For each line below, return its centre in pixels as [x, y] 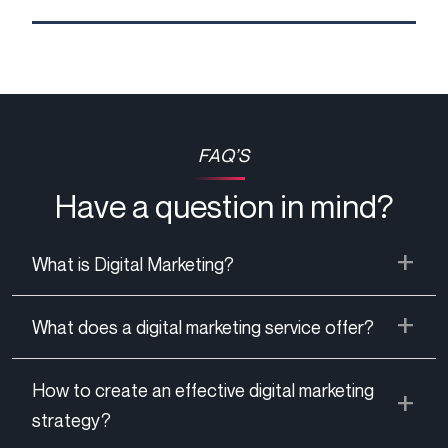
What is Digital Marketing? [133, 264]
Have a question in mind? [224, 206]
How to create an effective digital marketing [203, 390]
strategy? [71, 420]
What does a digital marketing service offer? [203, 327]
